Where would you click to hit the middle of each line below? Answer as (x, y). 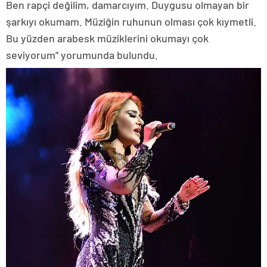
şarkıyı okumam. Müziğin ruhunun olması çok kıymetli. (131, 21)
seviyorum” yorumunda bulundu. (82, 55)
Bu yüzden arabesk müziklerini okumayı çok (107, 38)
